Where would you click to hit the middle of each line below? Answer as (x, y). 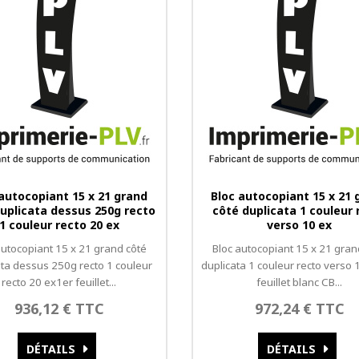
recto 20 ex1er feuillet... (59, 282)
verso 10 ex (300, 225)
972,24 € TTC (299, 309)
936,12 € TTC (59, 309)
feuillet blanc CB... (300, 282)
